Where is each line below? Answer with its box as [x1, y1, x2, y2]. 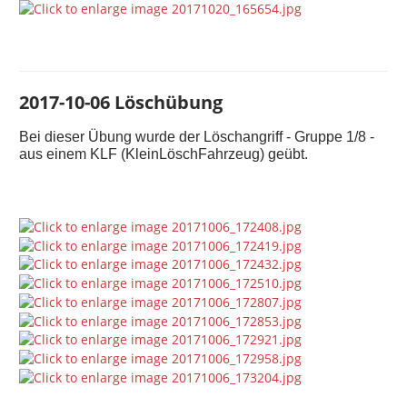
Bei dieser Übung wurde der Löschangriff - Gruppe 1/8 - [19, 129, 375, 145]
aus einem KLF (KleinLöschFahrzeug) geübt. [19, 146, 309, 163]
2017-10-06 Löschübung [19, 90, 223, 115]
